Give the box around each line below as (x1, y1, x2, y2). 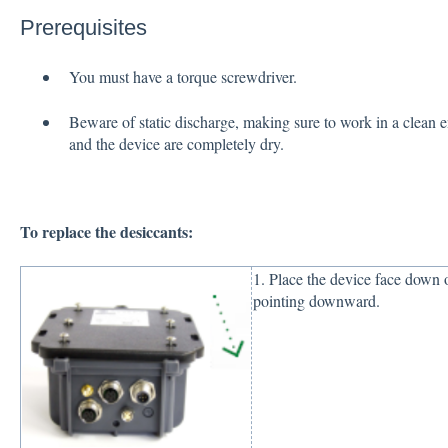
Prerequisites (19, 14, 147, 40)
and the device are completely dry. (68, 132, 284, 154)
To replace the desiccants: (19, 220, 193, 244)
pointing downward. (252, 289, 380, 311)
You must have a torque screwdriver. (68, 66, 302, 88)
